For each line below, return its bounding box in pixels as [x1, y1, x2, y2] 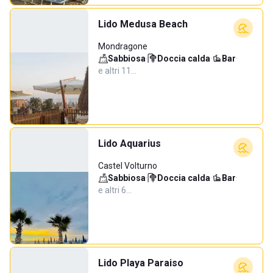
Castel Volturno [98, 161, 157, 171]
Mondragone [98, 41, 147, 51]
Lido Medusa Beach [98, 18, 188, 30]
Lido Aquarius [98, 138, 161, 149]
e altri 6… [98, 185, 132, 195]
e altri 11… [98, 66, 136, 76]
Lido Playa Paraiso [98, 257, 183, 269]
